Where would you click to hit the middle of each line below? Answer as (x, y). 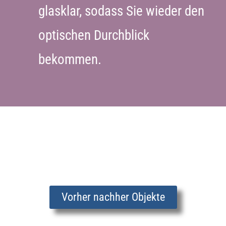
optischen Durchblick (94, 35)
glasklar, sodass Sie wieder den (122, 11)
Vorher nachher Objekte (113, 197)
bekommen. (72, 59)
